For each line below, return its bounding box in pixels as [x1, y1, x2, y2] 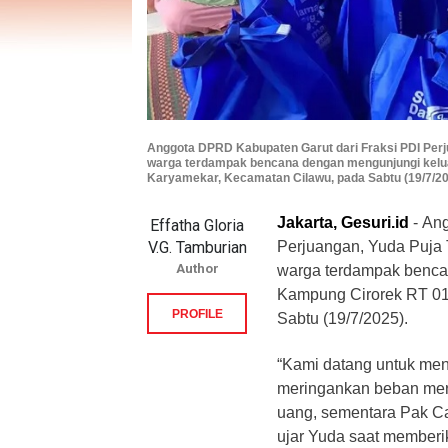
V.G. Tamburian [147, 237, 247, 257]
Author [175, 260, 219, 276]
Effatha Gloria [150, 215, 244, 235]
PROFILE [171, 306, 223, 321]
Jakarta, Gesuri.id [277, 213, 409, 231]
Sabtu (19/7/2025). [277, 309, 408, 327]
